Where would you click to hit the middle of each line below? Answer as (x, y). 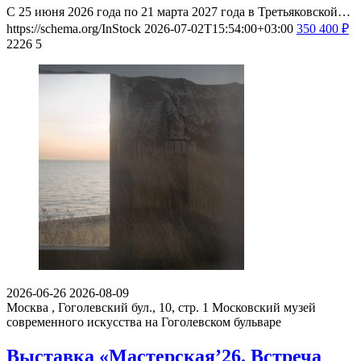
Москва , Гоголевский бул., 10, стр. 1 (108, 308)
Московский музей (264, 308)
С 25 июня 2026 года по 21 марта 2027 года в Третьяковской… (178, 12)
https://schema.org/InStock (74, 29)
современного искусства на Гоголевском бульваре (144, 322)
